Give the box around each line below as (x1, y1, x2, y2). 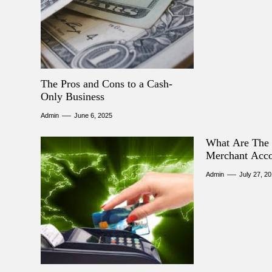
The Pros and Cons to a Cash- (41, 78, 172, 90)
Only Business (41, 90, 104, 103)
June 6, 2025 (74, 112, 112, 119)
